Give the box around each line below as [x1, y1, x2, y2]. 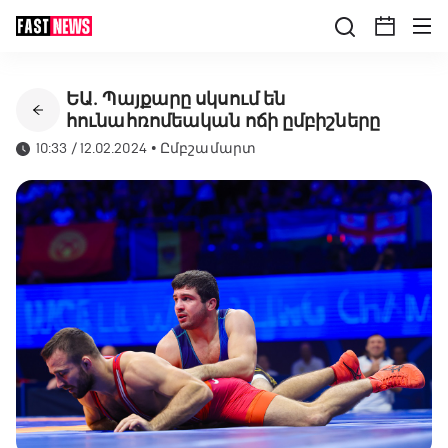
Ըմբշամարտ [160, 140, 256, 157]
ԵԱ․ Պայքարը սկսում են [66, 88, 286, 110]
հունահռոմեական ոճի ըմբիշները [66, 110, 380, 132]
